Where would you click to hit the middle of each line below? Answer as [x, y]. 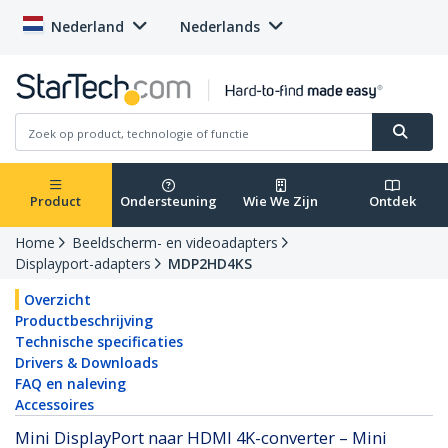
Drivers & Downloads [86, 363]
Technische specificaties [99, 342]
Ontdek [392, 201]
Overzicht [57, 300]
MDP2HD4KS [210, 264]
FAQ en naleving [70, 384]
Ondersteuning [168, 201]
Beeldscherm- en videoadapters [175, 243]
